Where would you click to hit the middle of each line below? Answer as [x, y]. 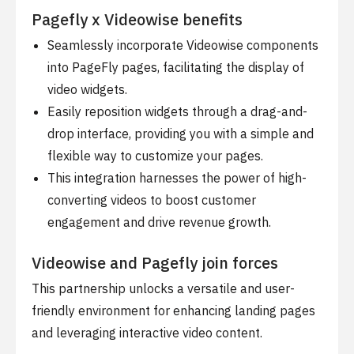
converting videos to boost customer [152, 200]
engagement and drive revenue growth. [159, 222]
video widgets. [87, 89]
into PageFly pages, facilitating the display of [176, 67]
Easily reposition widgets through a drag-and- [177, 111]
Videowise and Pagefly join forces [155, 263]
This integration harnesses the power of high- [177, 178]
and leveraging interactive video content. [147, 333]
